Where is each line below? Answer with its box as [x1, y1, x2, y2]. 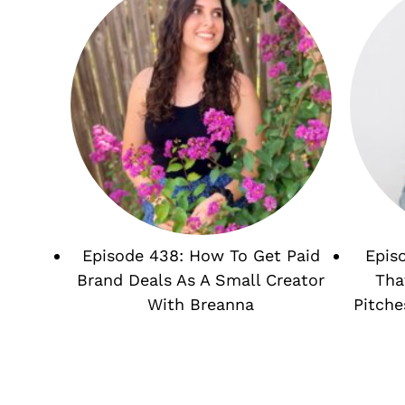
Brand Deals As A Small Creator [77, 270, 325, 290]
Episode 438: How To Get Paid [81, 246, 320, 266]
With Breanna [147, 295, 255, 315]
